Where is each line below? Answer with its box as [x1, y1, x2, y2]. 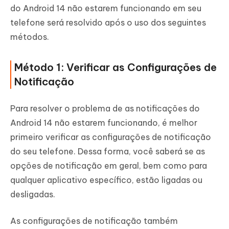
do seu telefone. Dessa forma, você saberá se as [10, 146, 205, 157]
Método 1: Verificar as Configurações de [14, 61, 217, 74]
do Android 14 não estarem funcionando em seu [10, 3, 201, 14]
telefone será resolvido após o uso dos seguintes [10, 17, 206, 28]
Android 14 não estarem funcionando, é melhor [10, 118, 197, 128]
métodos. [10, 32, 49, 42]
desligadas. [10, 189, 55, 200]
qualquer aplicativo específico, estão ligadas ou [10, 175, 202, 186]
